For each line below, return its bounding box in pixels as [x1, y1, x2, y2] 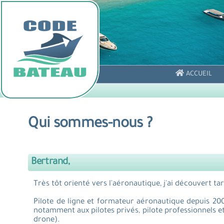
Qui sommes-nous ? [28, 116, 152, 132]
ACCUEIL [186, 70, 212, 78]
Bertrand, [31, 157, 70, 167]
